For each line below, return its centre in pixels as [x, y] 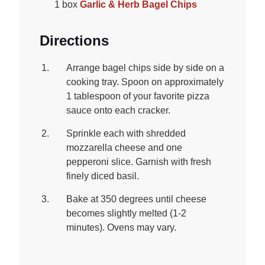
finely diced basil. [103, 176]
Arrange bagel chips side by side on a [146, 68]
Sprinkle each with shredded [126, 134]
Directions [75, 41]
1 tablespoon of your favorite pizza [138, 96]
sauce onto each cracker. [119, 111]
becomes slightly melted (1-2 [127, 214]
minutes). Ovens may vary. [122, 228]
